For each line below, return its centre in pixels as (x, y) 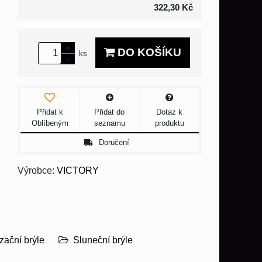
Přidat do (110, 112)
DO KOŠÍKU (148, 52)
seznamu (109, 123)
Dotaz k (170, 112)
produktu (169, 123)
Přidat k (50, 112)
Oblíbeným (50, 123)
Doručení (114, 143)
